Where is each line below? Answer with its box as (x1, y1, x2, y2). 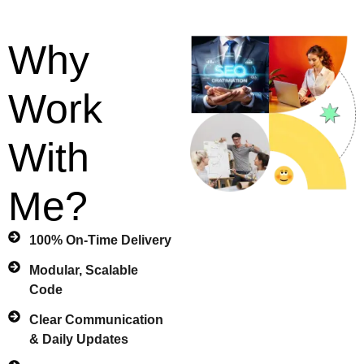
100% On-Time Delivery (28, 232, 171, 247)
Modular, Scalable (28, 262, 138, 277)
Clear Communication (28, 312, 163, 327)
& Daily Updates (28, 331, 128, 346)
